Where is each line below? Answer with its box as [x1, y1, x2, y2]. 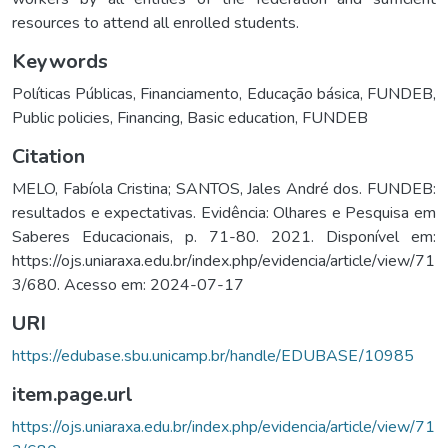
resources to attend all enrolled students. [12, 11, 299, 34]
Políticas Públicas [12, 82, 134, 105]
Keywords [12, 47, 108, 75]
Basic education [187, 106, 295, 129]
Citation [12, 142, 85, 170]
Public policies [12, 106, 110, 129]
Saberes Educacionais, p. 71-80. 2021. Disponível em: [12, 225, 436, 248]
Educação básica [246, 82, 360, 105]
